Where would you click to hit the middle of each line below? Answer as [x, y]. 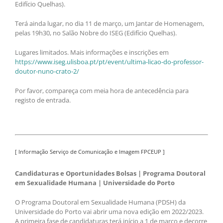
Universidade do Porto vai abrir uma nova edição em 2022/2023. [109, 211]
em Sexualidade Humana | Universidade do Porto [95, 182]
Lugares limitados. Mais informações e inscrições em [92, 52]
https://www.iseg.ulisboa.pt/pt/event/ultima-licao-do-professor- [109, 61]
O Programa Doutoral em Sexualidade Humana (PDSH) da [100, 202]
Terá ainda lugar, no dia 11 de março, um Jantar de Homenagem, [110, 23]
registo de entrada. [43, 100]
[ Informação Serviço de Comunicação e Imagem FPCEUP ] [90, 152]
